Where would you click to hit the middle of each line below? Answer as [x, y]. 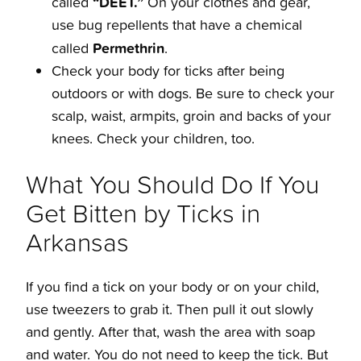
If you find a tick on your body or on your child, [172, 287]
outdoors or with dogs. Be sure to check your [193, 93]
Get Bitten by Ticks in [143, 213]
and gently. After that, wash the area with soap [170, 332]
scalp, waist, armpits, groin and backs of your [191, 116]
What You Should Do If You [172, 184]
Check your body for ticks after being [168, 71]
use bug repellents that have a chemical [177, 25]
